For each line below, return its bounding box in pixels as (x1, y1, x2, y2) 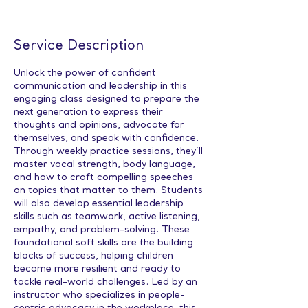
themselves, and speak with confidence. (14, 133, 199, 144)
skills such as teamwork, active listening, (14, 211, 200, 223)
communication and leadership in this (14, 80, 187, 92)
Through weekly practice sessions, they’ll (14, 146, 203, 157)
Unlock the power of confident (14, 67, 156, 79)
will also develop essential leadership (14, 198, 184, 210)
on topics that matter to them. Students (14, 185, 203, 197)
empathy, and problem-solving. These (14, 224, 190, 236)
